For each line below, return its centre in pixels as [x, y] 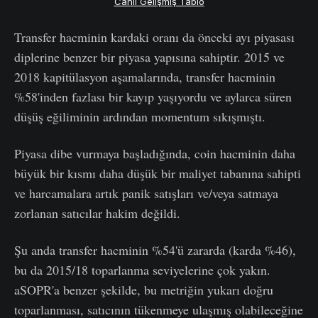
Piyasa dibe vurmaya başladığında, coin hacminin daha [155, 154]
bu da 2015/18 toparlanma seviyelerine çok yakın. [142, 270]
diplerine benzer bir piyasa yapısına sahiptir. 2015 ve [149, 57]
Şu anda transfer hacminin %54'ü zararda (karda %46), [155, 250]
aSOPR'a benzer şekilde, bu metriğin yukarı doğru [144, 290]
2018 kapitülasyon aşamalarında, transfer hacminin [145, 77]
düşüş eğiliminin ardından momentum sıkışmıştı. [140, 117]
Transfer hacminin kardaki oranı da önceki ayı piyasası [154, 37]
